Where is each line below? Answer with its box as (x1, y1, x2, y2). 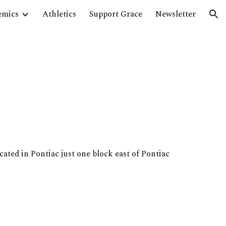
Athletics (42, 8, 76, 20)
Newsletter (155, 8, 196, 20)
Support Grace (89, 8, 142, 20)
